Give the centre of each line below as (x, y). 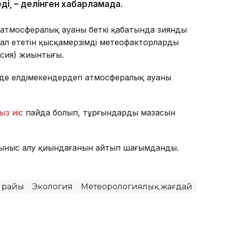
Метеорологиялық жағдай (137, 186)
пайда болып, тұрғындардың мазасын (99, 112)
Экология (52, 186)
